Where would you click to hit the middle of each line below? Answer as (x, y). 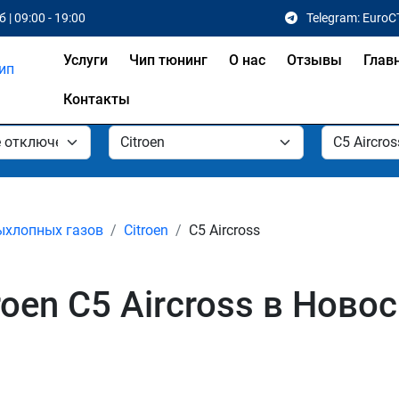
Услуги (86, 60)
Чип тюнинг (169, 60)
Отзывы (315, 60)
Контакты (97, 99)
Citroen (146, 230)
